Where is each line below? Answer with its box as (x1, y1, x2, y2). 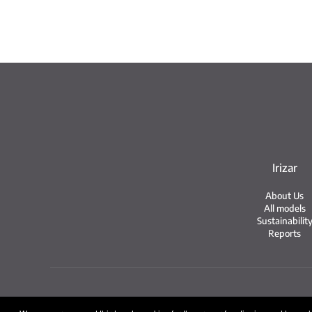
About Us (265, 190, 304, 201)
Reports (268, 228, 302, 239)
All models (263, 203, 306, 214)
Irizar (272, 161, 297, 175)
